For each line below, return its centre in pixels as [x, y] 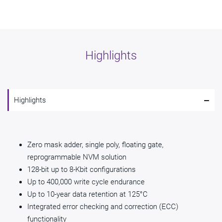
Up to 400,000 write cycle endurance [86, 182]
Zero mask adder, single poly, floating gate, [95, 145]
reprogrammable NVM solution [77, 157]
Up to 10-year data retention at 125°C [87, 194]
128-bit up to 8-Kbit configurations [82, 170]
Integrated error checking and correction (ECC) [103, 207]
